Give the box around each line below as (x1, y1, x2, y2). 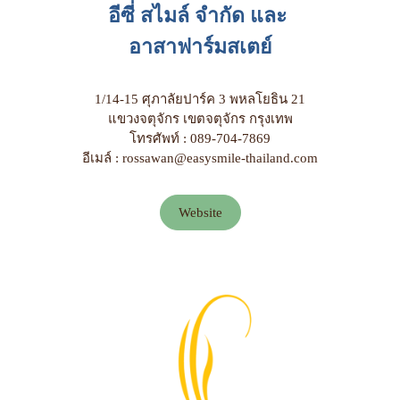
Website (178, 205, 222, 220)
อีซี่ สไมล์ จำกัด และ (108, 4, 292, 27)
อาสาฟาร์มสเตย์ (128, 35, 272, 58)
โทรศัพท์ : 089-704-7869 (129, 131, 271, 146)
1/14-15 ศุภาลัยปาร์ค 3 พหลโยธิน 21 (95, 92, 305, 106)
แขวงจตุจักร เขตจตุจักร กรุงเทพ (107, 112, 293, 126)
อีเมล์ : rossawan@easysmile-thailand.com (82, 151, 318, 165)
